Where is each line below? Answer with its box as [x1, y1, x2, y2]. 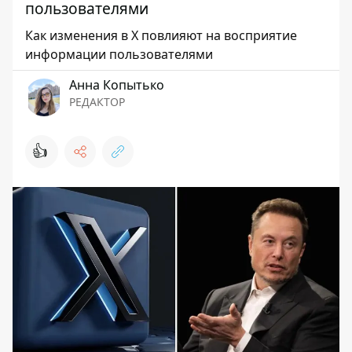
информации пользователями [25, 46, 213, 63]
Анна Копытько [69, 76, 164, 93]
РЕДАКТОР [69, 94, 125, 109]
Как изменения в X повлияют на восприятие [25, 27, 297, 44]
